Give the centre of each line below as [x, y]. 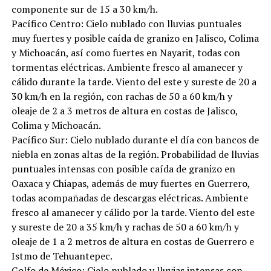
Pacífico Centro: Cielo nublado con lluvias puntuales [126, 24]
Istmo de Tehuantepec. [62, 256]
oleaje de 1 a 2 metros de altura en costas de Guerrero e [132, 242]
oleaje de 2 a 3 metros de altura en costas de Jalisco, [124, 111]
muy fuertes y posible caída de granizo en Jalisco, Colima [135, 38]
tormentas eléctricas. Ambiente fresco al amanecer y [127, 67]
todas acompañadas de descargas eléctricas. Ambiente [129, 198]
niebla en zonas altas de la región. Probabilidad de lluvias [135, 155]
